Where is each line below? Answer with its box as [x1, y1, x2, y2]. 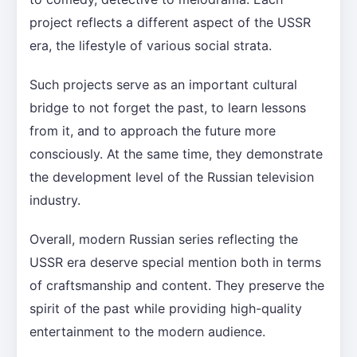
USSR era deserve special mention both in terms [29, 253, 321, 270]
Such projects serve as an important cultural [29, 76, 297, 92]
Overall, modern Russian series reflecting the [29, 230, 298, 247]
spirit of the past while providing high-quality [29, 300, 302, 316]
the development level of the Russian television [29, 168, 314, 185]
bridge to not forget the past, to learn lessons [29, 99, 306, 116]
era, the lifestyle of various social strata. [29, 37, 272, 53]
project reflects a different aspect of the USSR [29, 14, 311, 30]
